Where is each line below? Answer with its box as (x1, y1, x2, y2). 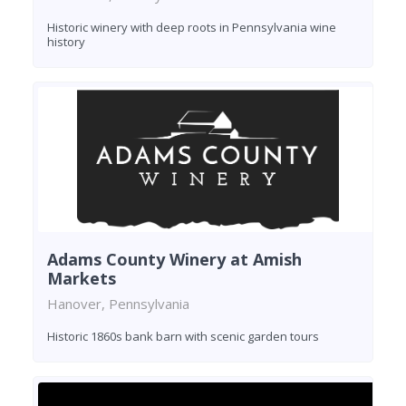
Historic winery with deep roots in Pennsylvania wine (47, 18, 336, 35)
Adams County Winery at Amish (47, 248, 302, 271)
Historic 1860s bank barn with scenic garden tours (47, 328, 319, 345)
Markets (47, 267, 116, 290)
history (47, 33, 85, 50)
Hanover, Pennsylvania (47, 295, 189, 314)
